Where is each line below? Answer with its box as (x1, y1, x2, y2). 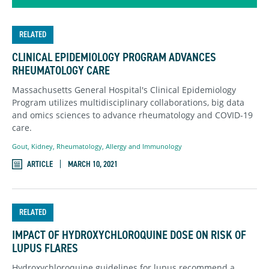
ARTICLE (27, 158, 53, 170)
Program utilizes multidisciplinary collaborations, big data (12, 97, 244, 109)
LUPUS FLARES (12, 240, 78, 256)
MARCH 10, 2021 (68, 158, 118, 170)
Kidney (31, 141, 53, 151)
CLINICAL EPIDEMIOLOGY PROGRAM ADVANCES (12, 49, 216, 65)
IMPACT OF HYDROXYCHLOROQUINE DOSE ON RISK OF (12, 226, 246, 243)
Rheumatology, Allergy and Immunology (56, 141, 182, 151)
